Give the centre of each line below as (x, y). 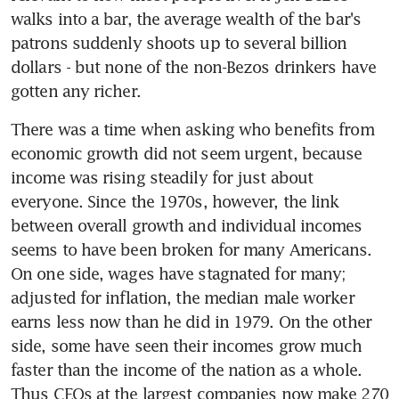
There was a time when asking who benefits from (192, 129)
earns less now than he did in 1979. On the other (191, 321)
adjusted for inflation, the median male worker (183, 297)
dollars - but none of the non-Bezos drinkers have (193, 66)
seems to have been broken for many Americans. (191, 249)
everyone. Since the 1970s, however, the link (175, 201)
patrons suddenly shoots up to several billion (179, 42)
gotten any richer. (76, 90)
